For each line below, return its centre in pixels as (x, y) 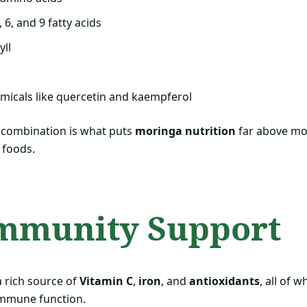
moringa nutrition (185, 131)
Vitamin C (106, 281)
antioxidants (224, 281)
